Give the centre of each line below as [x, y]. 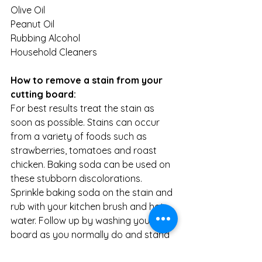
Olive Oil [28, 10]
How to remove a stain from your [88, 80]
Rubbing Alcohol [45, 38]
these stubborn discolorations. [77, 178]
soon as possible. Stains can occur [86, 122]
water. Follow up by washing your [83, 220]
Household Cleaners [54, 52]
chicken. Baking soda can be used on [92, 164]
